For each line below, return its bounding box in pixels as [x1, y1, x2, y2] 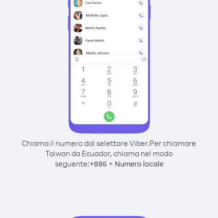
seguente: [54, 159, 90, 168]
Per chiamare [149, 138, 196, 148]
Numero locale [114, 159, 163, 168]
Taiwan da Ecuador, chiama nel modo [45, 148, 173, 158]
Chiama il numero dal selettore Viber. [22, 138, 149, 148]
